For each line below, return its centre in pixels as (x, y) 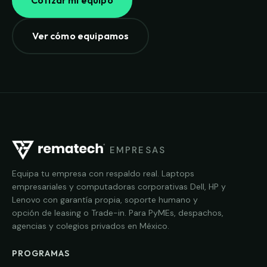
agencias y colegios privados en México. (91, 226)
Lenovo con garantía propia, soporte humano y (105, 200)
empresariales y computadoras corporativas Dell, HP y (119, 187)
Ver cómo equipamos (80, 36)
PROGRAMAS (41, 254)
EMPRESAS (138, 150)
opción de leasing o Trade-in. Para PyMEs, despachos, (118, 213)
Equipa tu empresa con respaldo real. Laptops (103, 174)
